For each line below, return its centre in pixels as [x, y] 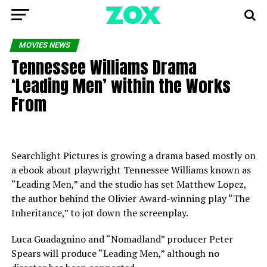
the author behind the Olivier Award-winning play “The [130, 198]
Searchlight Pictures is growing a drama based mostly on [133, 156]
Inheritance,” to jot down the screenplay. [100, 213]
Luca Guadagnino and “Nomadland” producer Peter [122, 239]
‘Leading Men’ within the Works [121, 86]
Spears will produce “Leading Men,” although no [115, 253]
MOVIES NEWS [44, 45]
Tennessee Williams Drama [104, 67]
